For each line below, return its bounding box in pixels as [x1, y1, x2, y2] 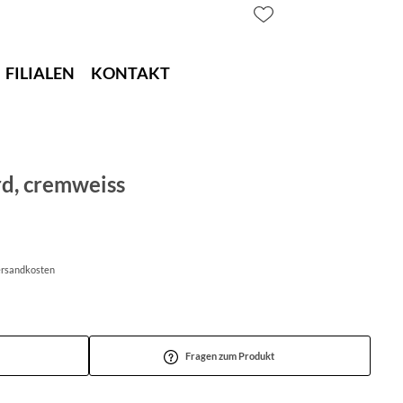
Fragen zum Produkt [185, 350, 274, 362]
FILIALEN [5, 63, 75, 83]
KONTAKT [91, 63, 170, 83]
